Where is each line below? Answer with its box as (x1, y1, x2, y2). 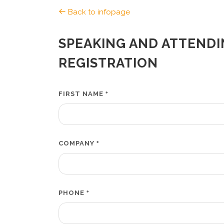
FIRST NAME (58, 90, 105, 97)
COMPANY (58, 139, 96, 147)
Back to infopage (66, 7, 130, 16)
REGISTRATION (58, 55, 158, 70)
